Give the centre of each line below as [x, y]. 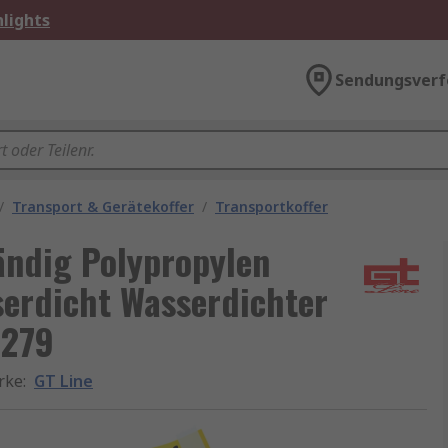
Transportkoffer [271, 206]
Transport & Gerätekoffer [103, 206]
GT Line [63, 381]
